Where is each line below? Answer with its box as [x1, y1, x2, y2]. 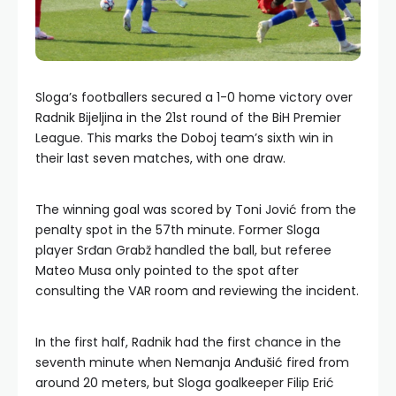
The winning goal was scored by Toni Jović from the [35, 201, 356, 219]
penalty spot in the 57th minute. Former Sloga [35, 221, 320, 240]
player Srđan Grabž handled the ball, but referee [35, 241, 331, 260]
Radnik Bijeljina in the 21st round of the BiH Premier [35, 109, 341, 127]
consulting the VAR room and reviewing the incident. [35, 282, 359, 301]
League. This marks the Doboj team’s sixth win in [35, 129, 333, 148]
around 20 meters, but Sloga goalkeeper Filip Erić [35, 374, 334, 392]
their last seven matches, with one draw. [35, 149, 286, 168]
